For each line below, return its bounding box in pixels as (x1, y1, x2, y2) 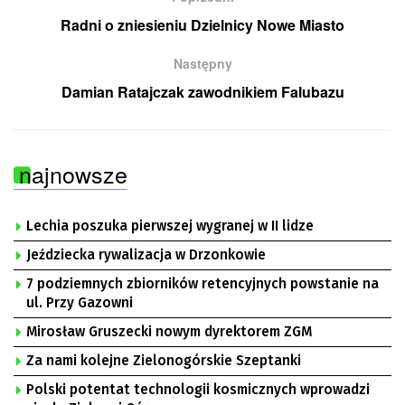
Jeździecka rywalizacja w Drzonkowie (26, 247, 266, 264)
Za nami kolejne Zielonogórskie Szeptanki (26, 353, 301, 370)
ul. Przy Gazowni (26, 295, 133, 312)
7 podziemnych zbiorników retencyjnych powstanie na (26, 276, 379, 293)
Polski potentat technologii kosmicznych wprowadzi (26, 381, 370, 399)
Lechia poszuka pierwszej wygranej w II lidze (26, 218, 314, 235)
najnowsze (19, 157, 127, 191)
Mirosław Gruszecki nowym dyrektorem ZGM (26, 324, 312, 341)
